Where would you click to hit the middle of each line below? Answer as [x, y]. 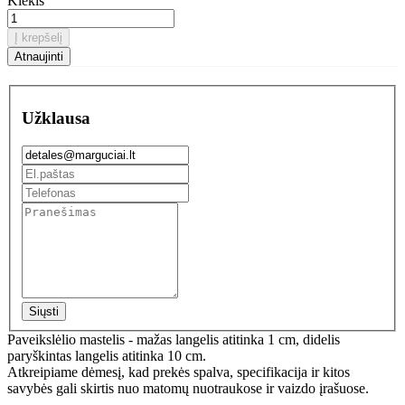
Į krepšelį [38, 37]
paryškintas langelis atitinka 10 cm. [107, 355]
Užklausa [56, 118]
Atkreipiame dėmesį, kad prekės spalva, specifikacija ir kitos [179, 372]
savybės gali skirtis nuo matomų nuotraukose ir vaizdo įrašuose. [188, 388]
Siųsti [44, 311]
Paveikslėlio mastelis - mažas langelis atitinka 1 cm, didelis [174, 339]
